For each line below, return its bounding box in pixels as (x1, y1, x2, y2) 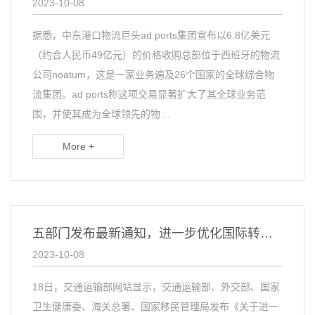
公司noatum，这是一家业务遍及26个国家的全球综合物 (32, 69, 274, 80)
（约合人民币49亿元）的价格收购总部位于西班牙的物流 (32, 49, 280, 60)
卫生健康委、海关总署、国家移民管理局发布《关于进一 (32, 301, 278, 312)
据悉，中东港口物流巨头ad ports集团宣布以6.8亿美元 (32, 30, 270, 41)
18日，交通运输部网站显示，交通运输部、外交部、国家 (32, 281, 280, 292)
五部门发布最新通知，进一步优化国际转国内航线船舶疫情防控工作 (260, 226, 273, 240)
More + (62, 141, 94, 152)
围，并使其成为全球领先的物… (32, 108, 170, 120)
